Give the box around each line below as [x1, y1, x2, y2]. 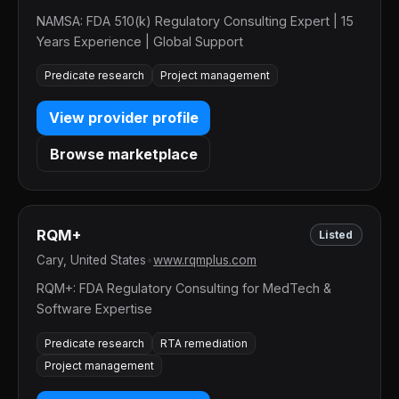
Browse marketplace [49, 144, 198, 163]
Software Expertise [37, 301, 152, 317]
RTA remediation [160, 336, 248, 350]
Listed [319, 228, 354, 242]
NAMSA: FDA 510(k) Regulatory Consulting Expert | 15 [37, 12, 354, 28]
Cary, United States [37, 253, 146, 268]
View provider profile [48, 109, 199, 127]
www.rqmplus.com [153, 253, 256, 268]
